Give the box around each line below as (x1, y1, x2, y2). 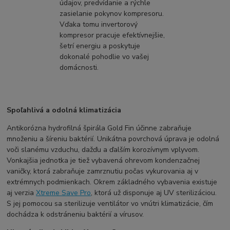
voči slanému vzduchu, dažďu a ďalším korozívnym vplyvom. (7, 144, 200, 155)
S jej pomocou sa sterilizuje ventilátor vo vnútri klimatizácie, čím (7, 198, 214, 208)
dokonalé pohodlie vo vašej (59, 51, 149, 62)
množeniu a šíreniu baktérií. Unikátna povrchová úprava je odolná (7, 133, 220, 144)
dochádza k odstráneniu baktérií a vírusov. (7, 209, 144, 219)
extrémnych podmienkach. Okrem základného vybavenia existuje (7, 177, 218, 187)
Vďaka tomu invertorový (59, 19, 138, 29)
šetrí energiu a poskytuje (59, 41, 140, 51)
